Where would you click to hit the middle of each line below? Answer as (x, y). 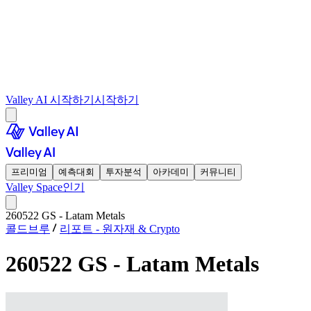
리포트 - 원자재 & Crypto (120, 229)
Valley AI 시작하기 (50, 100)
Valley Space (34, 187)
